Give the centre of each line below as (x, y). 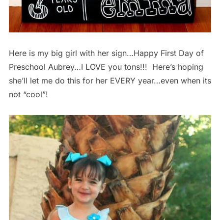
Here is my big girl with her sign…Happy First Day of (106, 53)
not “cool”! (28, 94)
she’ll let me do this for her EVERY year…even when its (110, 80)
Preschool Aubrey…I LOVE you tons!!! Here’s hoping (106, 67)
